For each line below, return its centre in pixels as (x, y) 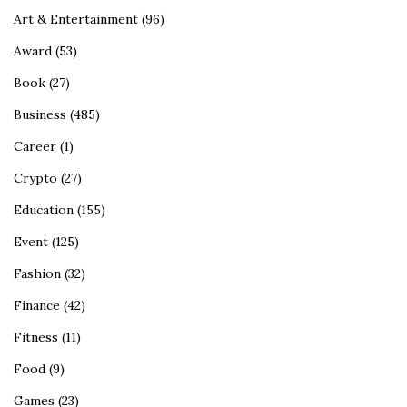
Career (35, 147)
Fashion (37, 274)
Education (44, 210)
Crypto (35, 179)
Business (40, 115)
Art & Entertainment (76, 20)
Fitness (36, 338)
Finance (37, 306)
